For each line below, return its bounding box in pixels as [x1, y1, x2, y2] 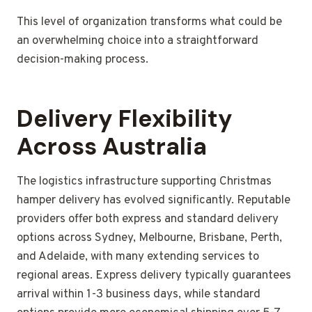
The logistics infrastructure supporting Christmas [17, 174, 272, 190]
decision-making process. [17, 52, 148, 68]
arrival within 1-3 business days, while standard [17, 287, 260, 303]
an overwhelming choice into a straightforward [17, 33, 258, 49]
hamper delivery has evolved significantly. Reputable [17, 193, 290, 209]
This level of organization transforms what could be [17, 15, 282, 31]
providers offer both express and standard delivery [17, 212, 279, 228]
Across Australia [17, 131, 207, 163]
